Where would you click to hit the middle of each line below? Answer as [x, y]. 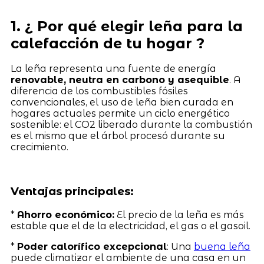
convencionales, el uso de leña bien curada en [122, 103]
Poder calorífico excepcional [92, 246]
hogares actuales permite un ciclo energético [120, 114]
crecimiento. [39, 147]
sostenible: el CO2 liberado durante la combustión [131, 125]
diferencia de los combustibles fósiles [99, 91]
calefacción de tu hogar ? [107, 43]
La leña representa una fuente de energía [113, 69]
